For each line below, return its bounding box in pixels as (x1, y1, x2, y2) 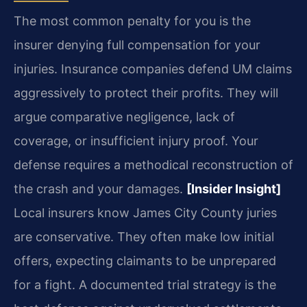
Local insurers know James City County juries (14, 205, 277, 220)
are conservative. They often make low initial (14, 229, 274, 244)
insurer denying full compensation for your (14, 37, 260, 52)
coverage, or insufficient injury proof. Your (14, 133, 258, 148)
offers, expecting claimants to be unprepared (14, 253, 276, 268)
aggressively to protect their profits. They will (14, 85, 278, 100)
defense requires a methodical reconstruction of (14, 157, 293, 172)
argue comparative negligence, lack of (14, 109, 235, 124)
